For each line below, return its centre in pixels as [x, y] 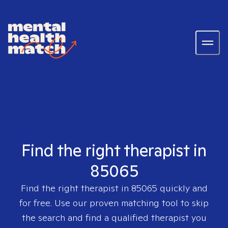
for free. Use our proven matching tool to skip [114, 203]
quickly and [182, 188]
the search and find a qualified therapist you [114, 218]
